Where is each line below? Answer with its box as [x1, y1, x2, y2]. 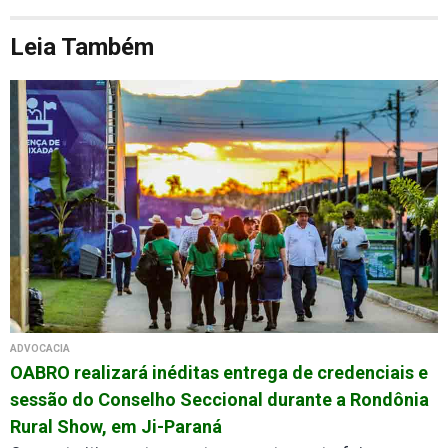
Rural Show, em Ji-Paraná [10, 416, 222, 438]
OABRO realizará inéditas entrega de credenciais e [10, 362, 428, 384]
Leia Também [10, 32, 154, 61]
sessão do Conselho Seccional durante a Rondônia [10, 389, 429, 411]
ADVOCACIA [10, 343, 70, 355]
